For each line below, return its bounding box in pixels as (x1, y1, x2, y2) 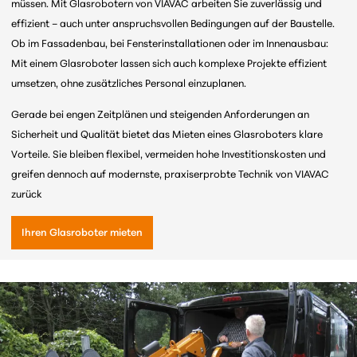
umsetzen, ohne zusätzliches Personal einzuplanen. (11, 79, 247, 90)
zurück (11, 190, 43, 201)
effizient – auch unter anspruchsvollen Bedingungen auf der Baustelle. (11, 19, 335, 30)
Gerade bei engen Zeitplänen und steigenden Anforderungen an (11, 110, 310, 121)
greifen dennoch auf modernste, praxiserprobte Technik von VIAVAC (11, 170, 330, 181)
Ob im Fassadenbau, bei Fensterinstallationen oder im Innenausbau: (11, 39, 329, 50)
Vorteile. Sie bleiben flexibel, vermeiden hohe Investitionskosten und (11, 150, 327, 161)
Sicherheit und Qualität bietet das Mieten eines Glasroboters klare (11, 130, 324, 141)
